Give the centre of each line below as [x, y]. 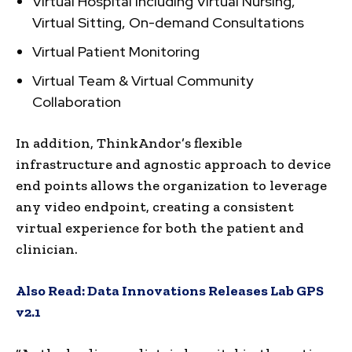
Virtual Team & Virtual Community [143, 80]
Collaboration [77, 101]
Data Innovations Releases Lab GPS [205, 290]
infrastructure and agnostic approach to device [173, 164]
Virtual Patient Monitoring [116, 51]
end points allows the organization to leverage [171, 185]
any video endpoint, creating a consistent [155, 206]
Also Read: [51, 290]
